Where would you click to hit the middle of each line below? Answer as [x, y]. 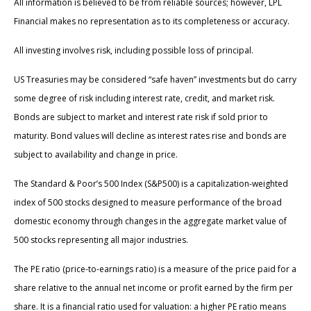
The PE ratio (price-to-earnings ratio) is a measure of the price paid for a [155, 269]
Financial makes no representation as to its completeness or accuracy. [152, 22]
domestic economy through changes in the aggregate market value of [150, 221]
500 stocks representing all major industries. [101, 240]
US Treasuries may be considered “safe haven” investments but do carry [155, 80]
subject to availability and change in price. [96, 155]
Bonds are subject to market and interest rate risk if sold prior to [141, 117]
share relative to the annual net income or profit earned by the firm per [153, 288]
